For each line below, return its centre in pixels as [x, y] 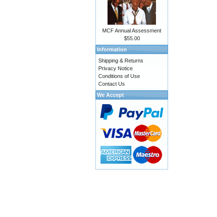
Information [112, 49]
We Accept [110, 95]
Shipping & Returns [121, 61]
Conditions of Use [119, 76]
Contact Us [112, 84]
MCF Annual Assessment [132, 31]
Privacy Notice [116, 68]
